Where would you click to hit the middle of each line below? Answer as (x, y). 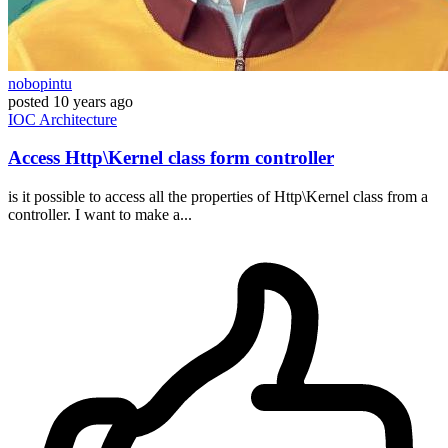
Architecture (78, 119)
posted (28, 101)
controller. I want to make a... (100, 215)
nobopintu (40, 83)
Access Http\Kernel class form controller (171, 158)
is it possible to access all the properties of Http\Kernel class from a (218, 197)
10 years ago (93, 101)
